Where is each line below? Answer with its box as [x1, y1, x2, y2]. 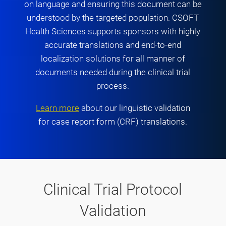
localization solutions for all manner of [40, 53, 185, 64]
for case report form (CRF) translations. [38, 116, 188, 127]
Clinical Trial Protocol [43, 180, 183, 198]
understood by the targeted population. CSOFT [27, 12, 199, 23]
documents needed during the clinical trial [35, 67, 191, 77]
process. [96, 80, 130, 91]
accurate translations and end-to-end [44, 39, 182, 50]
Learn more [35, 102, 79, 113]
